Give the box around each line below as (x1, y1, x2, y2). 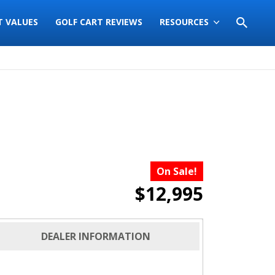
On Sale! (157, 165, 197, 178)
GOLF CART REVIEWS (55, 16, 142, 28)
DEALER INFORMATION (41, 230, 150, 243)
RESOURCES (160, 16, 209, 28)
